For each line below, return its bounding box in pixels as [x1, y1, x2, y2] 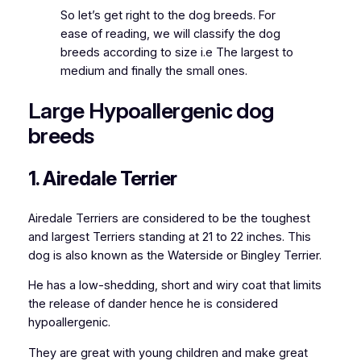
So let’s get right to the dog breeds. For [60, 7, 276, 23]
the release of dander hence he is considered [27, 297, 278, 312]
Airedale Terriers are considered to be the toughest [27, 210, 310, 226]
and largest [27, 229, 89, 244]
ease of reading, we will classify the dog [60, 26, 280, 41]
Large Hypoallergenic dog [27, 98, 274, 125]
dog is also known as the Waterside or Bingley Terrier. [27, 247, 322, 263]
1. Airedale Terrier [27, 167, 177, 191]
